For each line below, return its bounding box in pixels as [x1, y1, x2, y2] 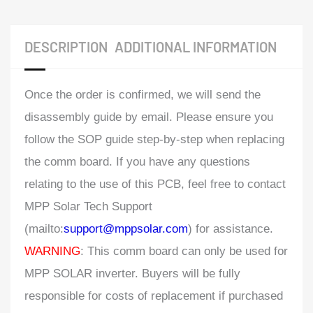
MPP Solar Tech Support [24, 200, 152, 214]
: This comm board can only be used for [80, 245, 288, 259]
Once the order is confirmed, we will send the [24, 88, 261, 102]
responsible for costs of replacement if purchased [24, 289, 283, 303]
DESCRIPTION [24, 38, 108, 56]
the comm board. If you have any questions [24, 155, 250, 169]
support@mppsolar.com [64, 222, 188, 236]
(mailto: [24, 222, 64, 236]
